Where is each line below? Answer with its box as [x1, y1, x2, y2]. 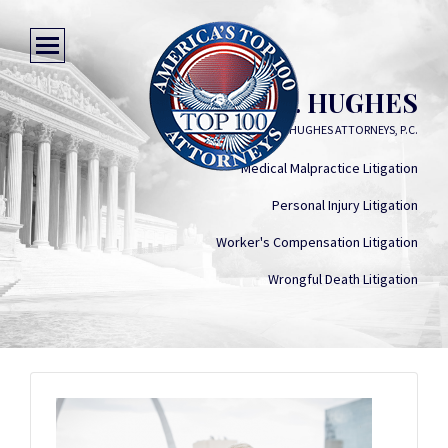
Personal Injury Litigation [272, 196, 418, 214]
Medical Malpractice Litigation [241, 159, 418, 177]
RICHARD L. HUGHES [152, 85, 418, 120]
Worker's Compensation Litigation [216, 233, 418, 251]
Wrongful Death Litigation [268, 270, 418, 288]
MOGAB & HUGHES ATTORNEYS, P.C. [238, 122, 418, 137]
